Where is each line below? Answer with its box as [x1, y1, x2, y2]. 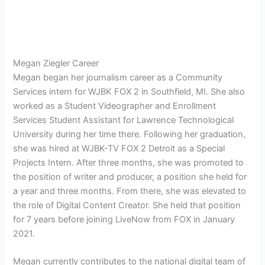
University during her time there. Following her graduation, [13, 128, 246, 140]
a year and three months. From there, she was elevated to [13, 185, 247, 196]
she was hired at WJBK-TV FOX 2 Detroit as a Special [13, 143, 225, 154]
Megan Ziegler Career [13, 57, 99, 69]
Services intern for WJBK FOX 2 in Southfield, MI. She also [13, 86, 245, 97]
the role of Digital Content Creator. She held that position [13, 199, 241, 211]
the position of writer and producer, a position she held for [13, 171, 247, 182]
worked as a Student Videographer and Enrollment [13, 100, 216, 111]
